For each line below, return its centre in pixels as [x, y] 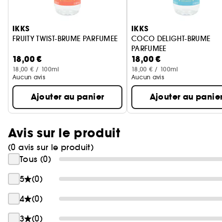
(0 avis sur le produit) [51, 147]
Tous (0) [36, 159]
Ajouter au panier [67, 97]
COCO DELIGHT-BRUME [171, 39]
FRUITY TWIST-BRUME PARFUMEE [65, 39]
